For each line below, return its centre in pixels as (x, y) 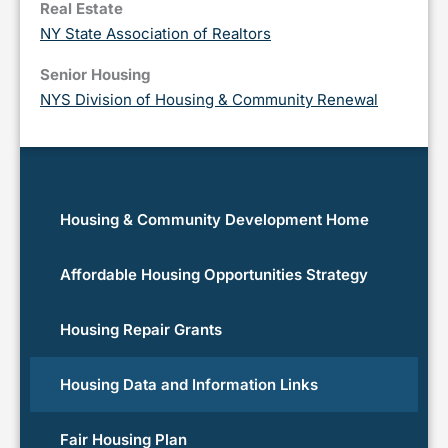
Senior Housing (95, 74)
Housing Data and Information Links (189, 385)
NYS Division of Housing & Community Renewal (209, 99)
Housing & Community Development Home (214, 220)
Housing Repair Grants (141, 330)
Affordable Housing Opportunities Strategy (214, 275)
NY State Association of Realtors (155, 33)
